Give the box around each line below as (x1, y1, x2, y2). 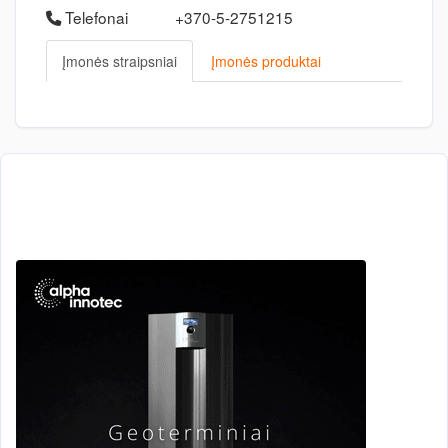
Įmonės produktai (211, 51, 321, 71)
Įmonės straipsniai (62, 51, 177, 71)
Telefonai (61, 6, 128, 28)
